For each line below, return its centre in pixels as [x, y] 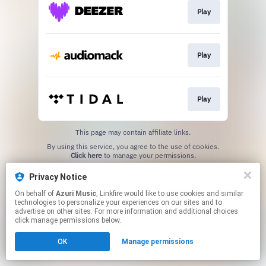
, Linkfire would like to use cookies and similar [110, 194]
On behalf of [35, 194]
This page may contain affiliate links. [133, 132]
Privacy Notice [58, 177]
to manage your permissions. [149, 155]
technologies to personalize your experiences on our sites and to [118, 202]
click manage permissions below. [68, 220]
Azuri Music [76, 194]
